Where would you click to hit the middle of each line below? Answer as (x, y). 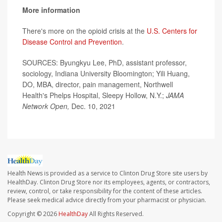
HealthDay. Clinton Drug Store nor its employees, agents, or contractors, (109, 182)
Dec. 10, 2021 (93, 106)
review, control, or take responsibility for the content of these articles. (105, 191)
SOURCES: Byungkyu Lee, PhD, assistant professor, (105, 63)
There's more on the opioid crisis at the (84, 31)
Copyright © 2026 (33, 214)
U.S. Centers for (172, 31)
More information (51, 10)
